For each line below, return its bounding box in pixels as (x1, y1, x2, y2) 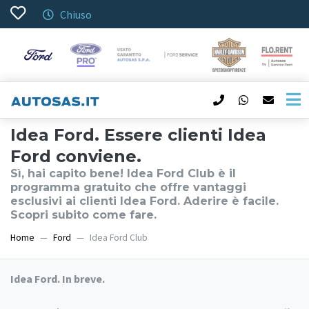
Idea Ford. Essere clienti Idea (10, 125, 266, 146)
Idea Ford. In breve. (10, 272, 105, 286)
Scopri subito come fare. (10, 208, 157, 222)
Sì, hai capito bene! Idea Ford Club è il (10, 167, 236, 181)
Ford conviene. (10, 146, 141, 167)
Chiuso (58, 8, 92, 21)
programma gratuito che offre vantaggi (10, 181, 246, 195)
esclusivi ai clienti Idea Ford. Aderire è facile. (10, 195, 279, 208)
